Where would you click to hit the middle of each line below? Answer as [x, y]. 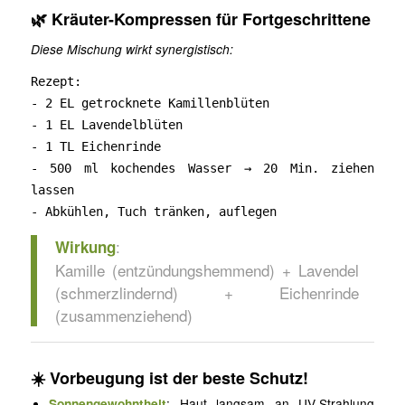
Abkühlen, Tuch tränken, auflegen [157, 211]
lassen [52, 189]
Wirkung [85, 247]
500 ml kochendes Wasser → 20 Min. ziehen [206, 168]
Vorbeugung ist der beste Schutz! [179, 378]
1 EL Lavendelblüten [110, 124]
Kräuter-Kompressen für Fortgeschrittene [211, 19]
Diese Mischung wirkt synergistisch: [132, 49]
